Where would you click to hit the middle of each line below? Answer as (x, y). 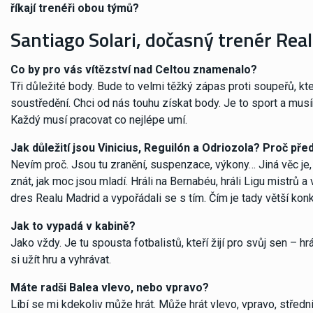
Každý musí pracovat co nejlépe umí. (99, 119)
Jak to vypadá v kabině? (73, 226)
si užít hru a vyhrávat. (61, 259)
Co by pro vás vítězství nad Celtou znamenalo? (134, 69)
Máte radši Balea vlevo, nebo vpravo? (110, 287)
